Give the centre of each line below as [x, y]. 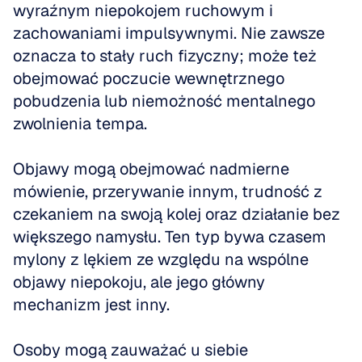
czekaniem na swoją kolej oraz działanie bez [177, 214]
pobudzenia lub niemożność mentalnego [164, 101]
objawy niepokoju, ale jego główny [139, 282]
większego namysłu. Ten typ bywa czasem [170, 237]
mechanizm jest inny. [93, 305]
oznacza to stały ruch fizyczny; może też [165, 56]
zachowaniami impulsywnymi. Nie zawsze [169, 33]
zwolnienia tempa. [82, 124]
